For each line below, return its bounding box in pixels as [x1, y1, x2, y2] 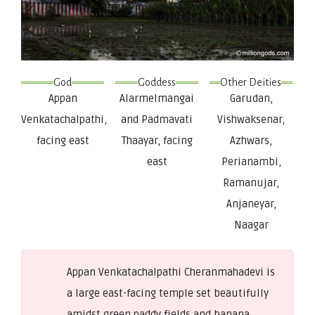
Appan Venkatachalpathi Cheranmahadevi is [67, 265, 275, 278]
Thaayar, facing [121, 134, 193, 147]
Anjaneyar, [226, 197, 276, 210]
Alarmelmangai [120, 91, 195, 105]
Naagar [233, 218, 269, 231]
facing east [36, 134, 89, 147]
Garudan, [229, 91, 273, 105]
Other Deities [220, 76, 282, 88]
